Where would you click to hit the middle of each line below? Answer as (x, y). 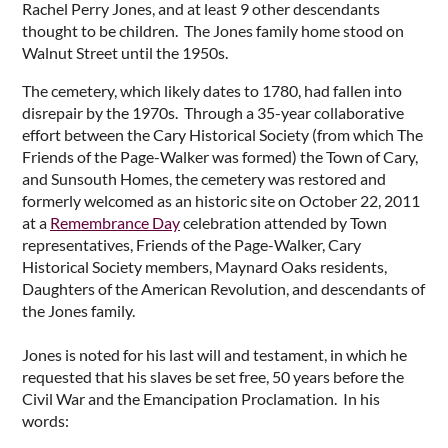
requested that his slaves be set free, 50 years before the (213, 376)
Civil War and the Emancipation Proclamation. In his (201, 398)
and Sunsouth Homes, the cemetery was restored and (204, 178)
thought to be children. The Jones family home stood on (213, 30)
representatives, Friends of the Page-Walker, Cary (191, 244)
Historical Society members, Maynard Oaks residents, (206, 266)
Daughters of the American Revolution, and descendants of (223, 288)
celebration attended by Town (283, 222)
